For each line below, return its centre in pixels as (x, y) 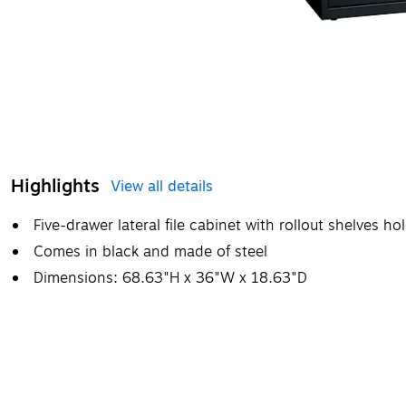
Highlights (55, 186)
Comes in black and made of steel (150, 251)
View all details (162, 186)
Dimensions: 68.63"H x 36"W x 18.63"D (170, 278)
